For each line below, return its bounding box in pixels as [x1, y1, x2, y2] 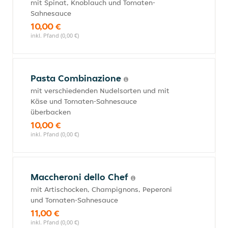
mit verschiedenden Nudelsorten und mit [31, 86, 169, 95]
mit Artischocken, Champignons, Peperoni [31, 185, 172, 194]
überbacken [31, 107, 71, 117]
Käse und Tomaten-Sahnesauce [31, 97, 137, 106]
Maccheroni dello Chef [31, 171, 131, 183]
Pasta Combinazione [31, 72, 124, 84]
